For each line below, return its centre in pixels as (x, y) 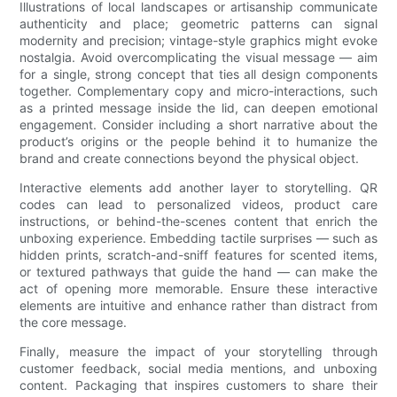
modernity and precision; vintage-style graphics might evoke (198, 41)
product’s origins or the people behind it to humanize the (198, 142)
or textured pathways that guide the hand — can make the (198, 272)
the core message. (74, 323)
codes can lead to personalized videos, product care (198, 205)
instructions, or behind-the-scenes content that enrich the (198, 222)
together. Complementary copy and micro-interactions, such (198, 91)
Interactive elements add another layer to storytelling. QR (198, 188)
